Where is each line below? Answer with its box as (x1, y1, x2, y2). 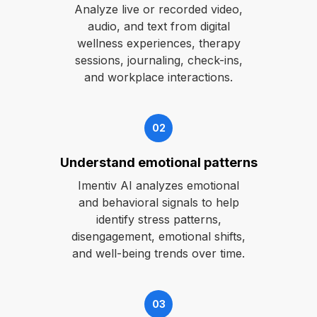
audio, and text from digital (87, 19, 230, 33)
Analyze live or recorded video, (74, 2, 243, 16)
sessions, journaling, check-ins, (74, 53, 243, 67)
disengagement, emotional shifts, (71, 229, 246, 243)
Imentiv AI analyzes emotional (78, 178, 239, 192)
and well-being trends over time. (72, 246, 245, 260)
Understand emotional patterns (59, 155, 258, 170)
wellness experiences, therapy (76, 36, 241, 50)
